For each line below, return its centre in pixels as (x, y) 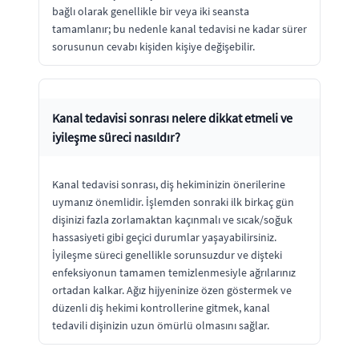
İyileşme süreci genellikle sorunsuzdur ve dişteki (167, 254)
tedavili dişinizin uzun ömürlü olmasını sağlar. (161, 325)
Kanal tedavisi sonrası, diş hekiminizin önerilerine (169, 184)
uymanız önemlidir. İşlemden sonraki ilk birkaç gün (173, 202)
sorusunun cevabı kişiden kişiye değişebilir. (153, 46)
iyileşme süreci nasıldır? (116, 137)
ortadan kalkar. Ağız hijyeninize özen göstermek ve (172, 290)
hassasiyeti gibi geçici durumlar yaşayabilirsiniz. (164, 237)
